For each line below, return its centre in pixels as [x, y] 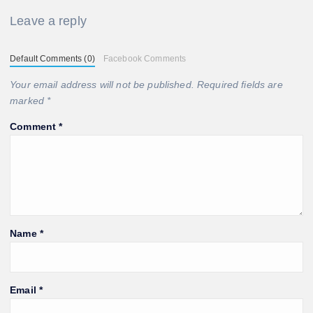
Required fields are [240, 84]
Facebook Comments [145, 58]
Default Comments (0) [52, 58]
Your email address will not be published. [102, 84]
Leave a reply [48, 21]
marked [29, 100]
